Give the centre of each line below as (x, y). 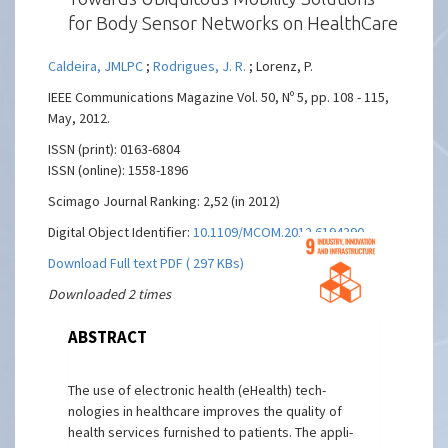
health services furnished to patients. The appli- (211, 432)
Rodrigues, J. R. (200, 66)
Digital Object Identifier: (121, 232)
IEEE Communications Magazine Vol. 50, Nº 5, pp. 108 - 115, (219, 97)
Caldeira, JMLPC (96, 66)
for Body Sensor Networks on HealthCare (233, 23)
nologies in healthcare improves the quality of (205, 411)
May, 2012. (79, 118)
